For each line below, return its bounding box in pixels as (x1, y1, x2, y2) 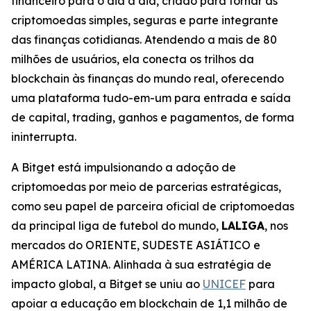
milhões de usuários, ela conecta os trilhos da (11, 52, 254, 66)
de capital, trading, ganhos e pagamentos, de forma (11, 110, 294, 124)
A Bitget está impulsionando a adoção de (11, 160, 236, 174)
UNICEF (203, 277, 246, 291)
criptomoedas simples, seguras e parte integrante (11, 13, 278, 27)
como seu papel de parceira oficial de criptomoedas (11, 199, 294, 213)
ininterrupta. (11, 130, 76, 144)
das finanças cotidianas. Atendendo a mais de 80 (11, 33, 277, 47)
